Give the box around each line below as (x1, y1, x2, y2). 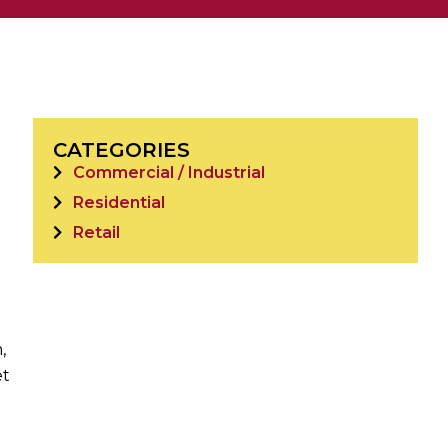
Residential (72, 193, 165, 213)
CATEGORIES (52, 138, 190, 163)
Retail (72, 223, 120, 243)
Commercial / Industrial (72, 163, 265, 183)
